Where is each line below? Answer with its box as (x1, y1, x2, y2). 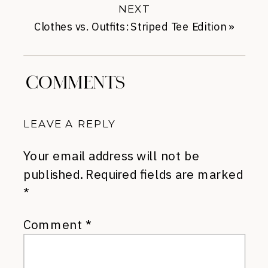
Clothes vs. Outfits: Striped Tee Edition (34, 20, 227, 35)
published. (23, 166, 83, 182)
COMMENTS (26, 72, 126, 94)
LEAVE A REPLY (23, 117, 115, 130)
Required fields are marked (85, 166, 243, 182)
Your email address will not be (23, 147, 200, 163)
